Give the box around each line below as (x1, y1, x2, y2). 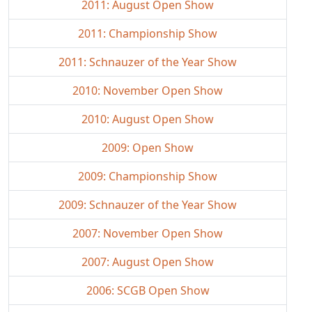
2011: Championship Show (78, 26, 217, 41)
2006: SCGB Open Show (86, 283, 210, 298)
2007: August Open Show (81, 254, 214, 270)
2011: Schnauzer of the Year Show (58, 54, 237, 70)
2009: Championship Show (78, 169, 217, 184)
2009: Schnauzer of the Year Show (58, 197, 237, 212)
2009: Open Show (102, 140, 194, 155)
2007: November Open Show (72, 226, 223, 241)
